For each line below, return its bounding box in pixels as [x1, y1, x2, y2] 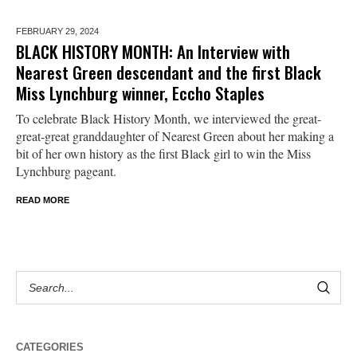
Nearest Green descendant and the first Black [16, 59, 321, 84]
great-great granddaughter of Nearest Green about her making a [16, 127, 334, 144]
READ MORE [16, 194, 69, 205]
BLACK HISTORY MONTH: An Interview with [16, 38, 290, 64]
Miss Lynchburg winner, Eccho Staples [16, 80, 265, 105]
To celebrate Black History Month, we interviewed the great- [16, 109, 321, 127]
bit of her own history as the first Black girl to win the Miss [16, 144, 311, 162]
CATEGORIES [16, 340, 84, 353]
